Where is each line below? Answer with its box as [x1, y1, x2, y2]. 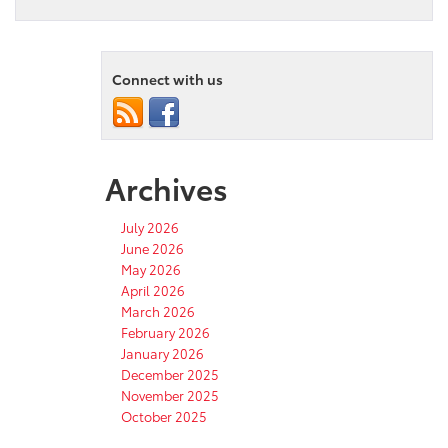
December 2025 [121, 364, 219, 383]
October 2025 [121, 406, 207, 425]
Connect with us [112, 68, 223, 89]
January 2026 [121, 343, 204, 362]
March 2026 [121, 301, 195, 320]
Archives [105, 165, 228, 209]
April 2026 [121, 280, 185, 299]
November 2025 [121, 385, 219, 404]
